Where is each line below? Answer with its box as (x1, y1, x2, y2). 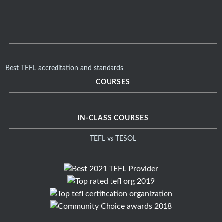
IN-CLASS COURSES (77, 115, 149, 122)
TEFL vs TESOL (90, 135, 137, 143)
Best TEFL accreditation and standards (5, 65, 123, 72)
